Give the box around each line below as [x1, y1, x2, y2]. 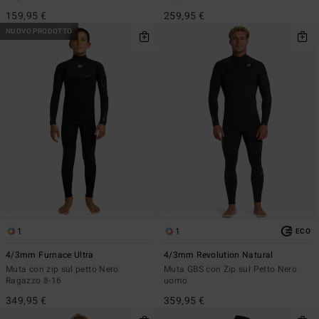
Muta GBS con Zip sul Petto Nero [164, 262, 298, 276]
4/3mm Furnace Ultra [6, 248, 94, 261]
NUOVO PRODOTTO [6, 26, 73, 36]
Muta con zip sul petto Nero [6, 262, 119, 276]
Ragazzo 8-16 [6, 273, 62, 287]
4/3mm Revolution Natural [164, 248, 273, 261]
